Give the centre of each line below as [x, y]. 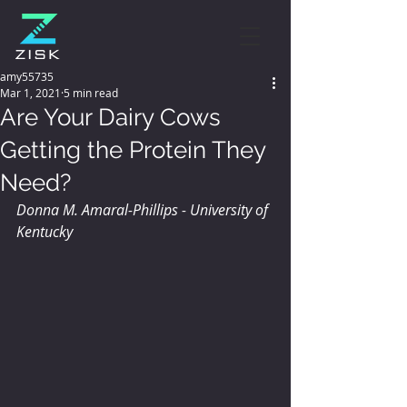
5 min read [91, 93]
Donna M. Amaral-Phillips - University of [144, 210]
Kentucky [45, 232]
